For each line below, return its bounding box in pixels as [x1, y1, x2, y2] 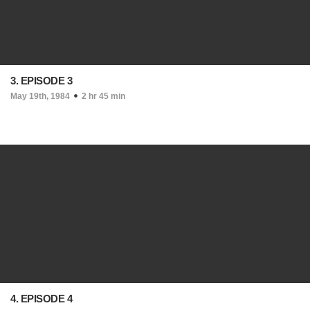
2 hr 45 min [82, 91, 125, 101]
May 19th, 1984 [10, 91, 70, 101]
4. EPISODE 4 [10, 293, 72, 304]
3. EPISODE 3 [10, 75, 72, 86]
